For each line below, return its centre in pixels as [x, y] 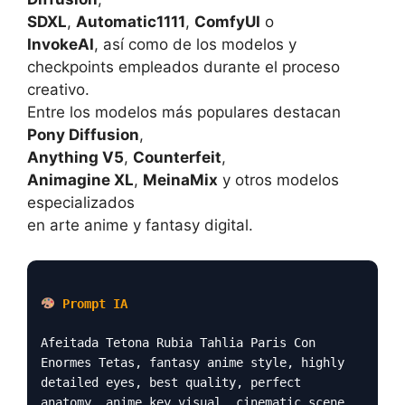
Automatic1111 [131, 22]
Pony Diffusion [83, 135]
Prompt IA [91, 303]
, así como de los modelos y [195, 45]
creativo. [58, 90]
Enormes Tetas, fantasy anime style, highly [193, 362]
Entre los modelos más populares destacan [184, 113]
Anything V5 [75, 158]
